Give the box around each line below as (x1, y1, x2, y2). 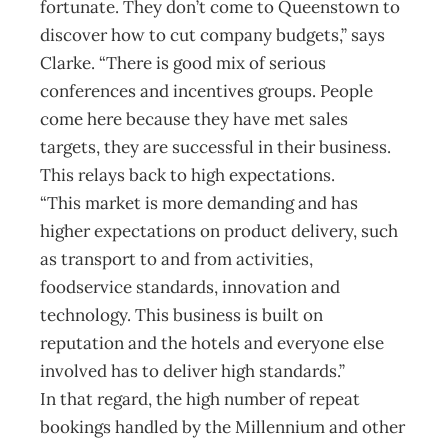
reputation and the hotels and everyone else (40, 332, 384, 354)
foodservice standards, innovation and (40, 276, 340, 298)
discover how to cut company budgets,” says (40, 24, 385, 46)
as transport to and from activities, (40, 248, 313, 270)
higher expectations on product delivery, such (40, 220, 398, 242)
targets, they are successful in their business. (40, 136, 391, 158)
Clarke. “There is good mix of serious (40, 52, 326, 74)
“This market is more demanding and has (40, 192, 358, 214)
